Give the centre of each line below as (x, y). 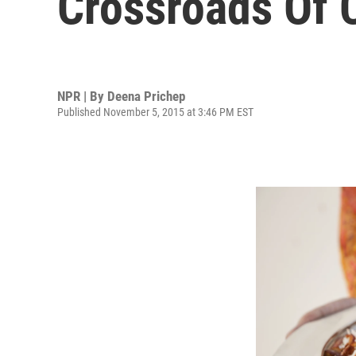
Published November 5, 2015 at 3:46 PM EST (155, 112)
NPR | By (82, 96)
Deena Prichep (146, 96)
